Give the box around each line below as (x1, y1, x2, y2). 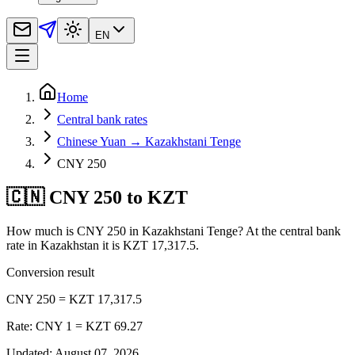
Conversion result (6, 265, 94, 279)
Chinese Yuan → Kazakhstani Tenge (57, 134, 241, 148)
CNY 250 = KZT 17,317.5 (6, 292, 142, 306)
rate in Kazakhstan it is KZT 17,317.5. (6, 238, 199, 252)
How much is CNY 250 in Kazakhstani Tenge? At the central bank (6, 223, 341, 238)
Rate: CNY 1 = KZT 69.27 (6, 319, 143, 333)
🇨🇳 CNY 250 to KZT (6, 186, 188, 208)
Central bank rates (57, 112, 147, 126)
